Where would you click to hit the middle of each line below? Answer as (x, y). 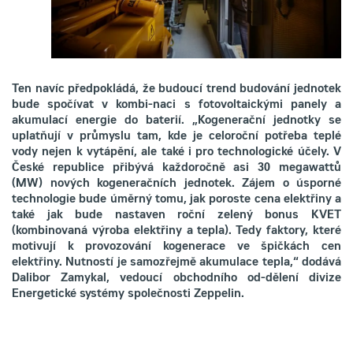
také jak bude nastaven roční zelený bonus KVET (176, 216)
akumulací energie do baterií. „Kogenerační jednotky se (176, 121)
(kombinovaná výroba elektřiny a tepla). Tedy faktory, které (176, 232)
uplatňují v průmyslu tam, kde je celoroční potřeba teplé (176, 137)
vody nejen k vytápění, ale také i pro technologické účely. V (176, 153)
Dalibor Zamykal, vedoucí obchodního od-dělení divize (176, 279)
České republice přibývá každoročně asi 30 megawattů (176, 169)
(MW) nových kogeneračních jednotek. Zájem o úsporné (176, 184)
